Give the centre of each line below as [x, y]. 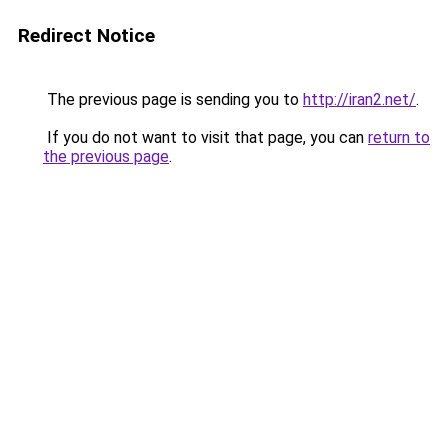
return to [399, 137]
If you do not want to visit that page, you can [205, 137]
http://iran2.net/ [359, 99]
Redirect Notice [86, 35]
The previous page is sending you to [173, 99]
